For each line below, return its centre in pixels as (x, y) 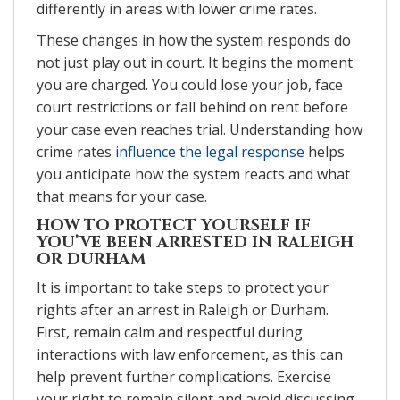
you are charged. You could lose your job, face (190, 84)
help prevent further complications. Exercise (184, 376)
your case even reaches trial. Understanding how (200, 129)
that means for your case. (122, 196)
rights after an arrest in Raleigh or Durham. (183, 309)
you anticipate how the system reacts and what (193, 174)
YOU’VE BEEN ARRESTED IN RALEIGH (195, 242)
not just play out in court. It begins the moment (195, 62)
